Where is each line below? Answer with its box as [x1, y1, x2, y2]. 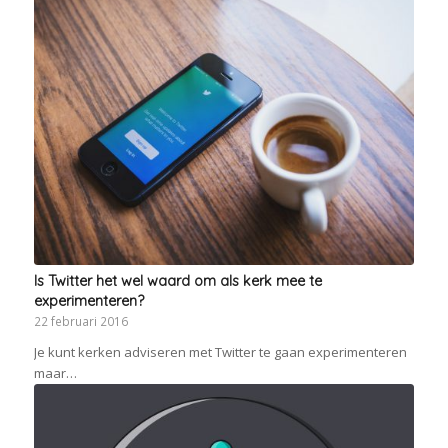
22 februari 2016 [33, 313, 128, 330]
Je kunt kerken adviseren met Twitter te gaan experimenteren [33, 343, 407, 362]
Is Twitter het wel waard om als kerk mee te [33, 272, 322, 291]
